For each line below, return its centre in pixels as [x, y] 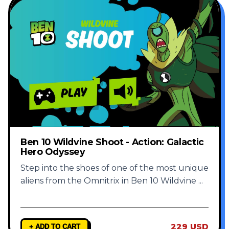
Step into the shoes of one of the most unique [114, 168]
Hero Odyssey [53, 152]
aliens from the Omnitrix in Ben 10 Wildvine [109, 181]
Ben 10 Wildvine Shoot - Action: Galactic [112, 142]
